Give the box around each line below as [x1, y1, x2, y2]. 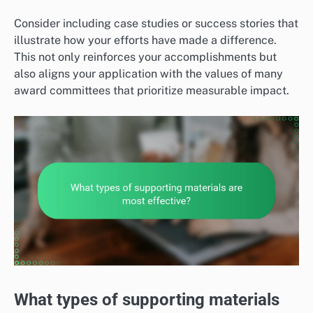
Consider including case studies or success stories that [14, 16, 298, 30]
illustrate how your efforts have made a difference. [14, 33, 277, 47]
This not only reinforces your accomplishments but [14, 50, 277, 64]
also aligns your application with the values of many [14, 66, 283, 80]
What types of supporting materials [14, 289, 279, 310]
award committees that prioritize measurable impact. [14, 83, 289, 97]
